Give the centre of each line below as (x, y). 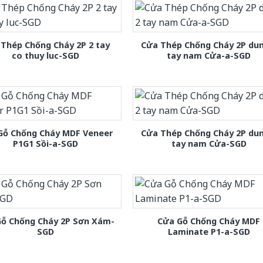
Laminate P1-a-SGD (209, 231)
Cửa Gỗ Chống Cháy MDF (209, 221)
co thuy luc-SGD (45, 55)
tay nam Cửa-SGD (209, 143)
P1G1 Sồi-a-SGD (45, 143)
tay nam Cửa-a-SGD (209, 55)
